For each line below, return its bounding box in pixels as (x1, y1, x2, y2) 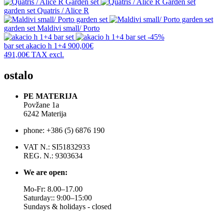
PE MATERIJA (23, 92, 78, 101)
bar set (4, 42, 26, 50)
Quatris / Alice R (37, 6, 89, 15)
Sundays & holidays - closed (23, 202, 111, 211)
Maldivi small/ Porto (37, 24, 100, 33)
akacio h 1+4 (26, 42, 66, 50)
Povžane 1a (23, 101, 59, 109)
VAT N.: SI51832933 (23, 143, 90, 152)
